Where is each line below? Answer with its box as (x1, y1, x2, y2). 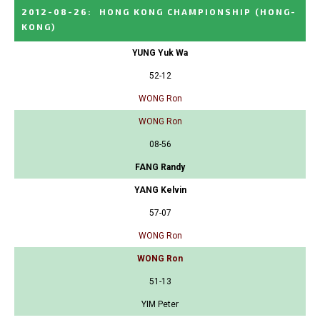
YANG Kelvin (134, 185, 186, 196)
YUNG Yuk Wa (132, 48, 188, 59)
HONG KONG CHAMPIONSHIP (99, 6, 251, 17)
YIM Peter (141, 299, 179, 310)
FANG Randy (135, 162, 185, 173)
